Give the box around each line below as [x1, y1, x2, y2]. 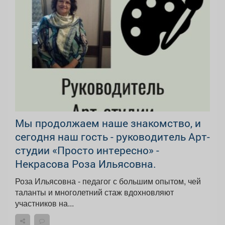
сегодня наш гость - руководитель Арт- [15, 129, 210, 144]
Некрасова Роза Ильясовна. [15, 156, 156, 171]
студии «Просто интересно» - [15, 143, 159, 157]
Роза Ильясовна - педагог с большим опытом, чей [15, 175, 201, 187]
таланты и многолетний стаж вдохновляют [15, 186, 174, 198]
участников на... [15, 197, 74, 209]
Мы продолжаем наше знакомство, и [15, 116, 201, 130]
